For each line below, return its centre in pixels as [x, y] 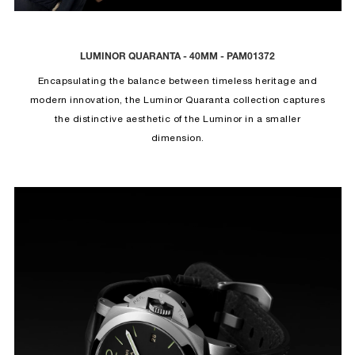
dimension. [177, 139]
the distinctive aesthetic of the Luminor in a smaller [177, 120]
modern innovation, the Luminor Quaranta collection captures [177, 101]
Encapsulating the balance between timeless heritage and [177, 82]
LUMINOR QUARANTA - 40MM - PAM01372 [177, 57]
